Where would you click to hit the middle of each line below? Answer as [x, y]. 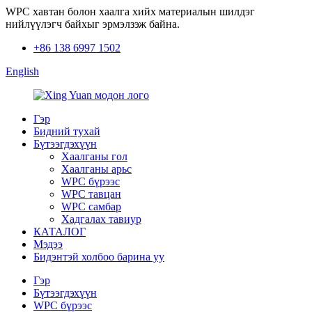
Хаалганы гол [94, 156]
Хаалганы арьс [96, 169]
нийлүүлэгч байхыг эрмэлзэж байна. [93, 24]
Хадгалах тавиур [101, 219]
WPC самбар [91, 206]
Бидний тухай [67, 131]
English [22, 71]
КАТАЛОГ [60, 232]
